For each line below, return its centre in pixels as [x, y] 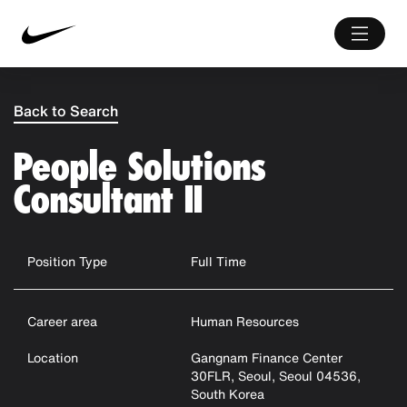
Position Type [67, 261]
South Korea [227, 394]
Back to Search [66, 111]
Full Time [218, 261]
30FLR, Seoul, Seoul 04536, [275, 376]
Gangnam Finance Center [266, 357]
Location [53, 357]
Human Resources [244, 321]
